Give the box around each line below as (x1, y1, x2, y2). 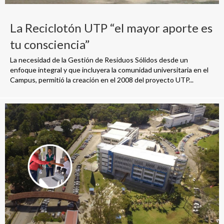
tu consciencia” (10, 36, 89, 51)
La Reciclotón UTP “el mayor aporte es (10, 20, 212, 35)
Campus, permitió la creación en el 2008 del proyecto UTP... (10, 75, 193, 84)
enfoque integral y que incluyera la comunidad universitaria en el (10, 65, 208, 74)
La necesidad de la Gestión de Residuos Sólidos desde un (10, 55, 188, 64)
